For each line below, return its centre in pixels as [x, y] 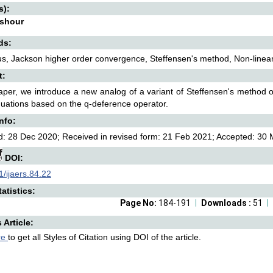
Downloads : [227, 203]
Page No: [139, 203]
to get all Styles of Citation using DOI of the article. [105, 237]
